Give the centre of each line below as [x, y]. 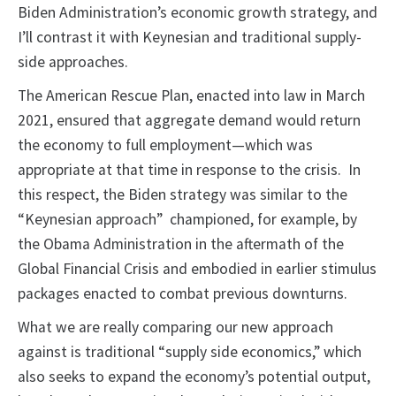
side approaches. [82, 62]
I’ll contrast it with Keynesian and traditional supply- [190, 38]
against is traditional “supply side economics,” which [190, 352]
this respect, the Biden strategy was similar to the [183, 195]
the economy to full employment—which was [165, 145]
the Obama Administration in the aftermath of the [181, 244]
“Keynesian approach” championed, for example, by [187, 220]
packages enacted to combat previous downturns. [184, 294]
